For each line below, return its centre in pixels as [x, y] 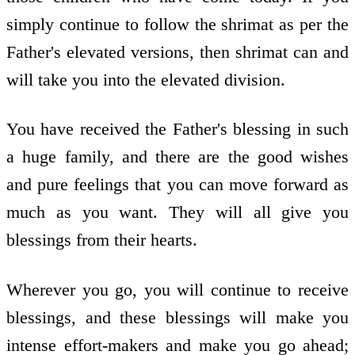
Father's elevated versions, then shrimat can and [177, 52]
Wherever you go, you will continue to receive [177, 289]
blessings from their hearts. [102, 240]
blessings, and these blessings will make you [177, 317]
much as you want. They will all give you [177, 212]
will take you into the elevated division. [146, 79]
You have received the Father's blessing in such [177, 129]
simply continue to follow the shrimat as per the [177, 24]
